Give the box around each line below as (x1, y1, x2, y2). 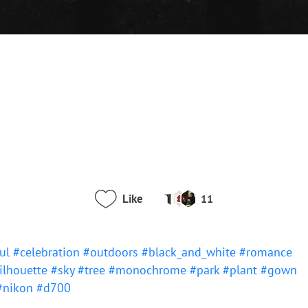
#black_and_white (142, 244, 239, 260)
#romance (239, 244, 292, 260)
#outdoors (83, 244, 142, 260)
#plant (223, 262, 261, 278)
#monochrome (109, 262, 190, 278)
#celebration (13, 244, 83, 260)
